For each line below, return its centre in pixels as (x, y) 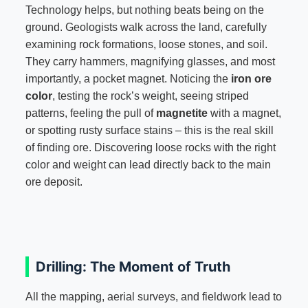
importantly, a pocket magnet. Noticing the (128, 79)
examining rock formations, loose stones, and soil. (146, 45)
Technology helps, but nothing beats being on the (144, 10)
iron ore (251, 79)
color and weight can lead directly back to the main (148, 165)
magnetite (181, 113)
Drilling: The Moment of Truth (133, 267)
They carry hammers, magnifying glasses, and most (150, 62)
